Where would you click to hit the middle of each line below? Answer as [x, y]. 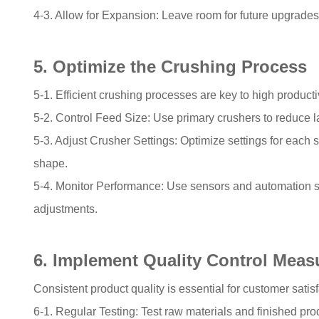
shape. [51, 163]
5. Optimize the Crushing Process [171, 66]
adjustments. [66, 209]
